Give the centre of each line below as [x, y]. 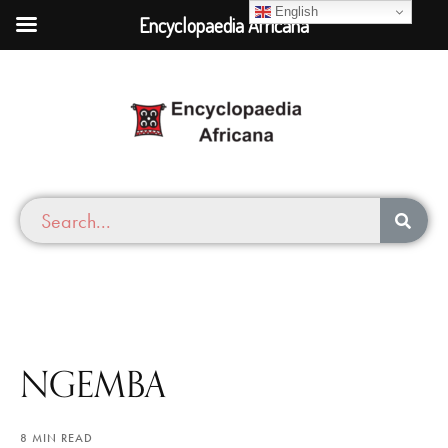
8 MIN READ [56, 438]
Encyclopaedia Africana [224, 25]
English [295, 11]
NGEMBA [93, 384]
